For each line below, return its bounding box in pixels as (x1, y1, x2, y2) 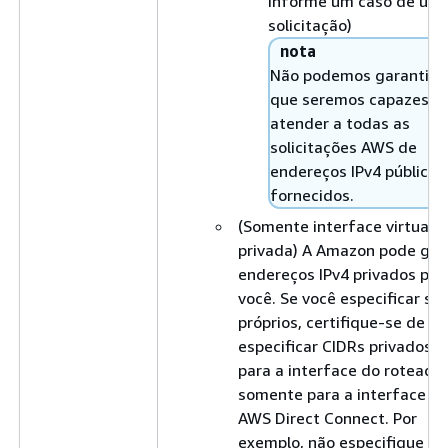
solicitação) (268, 14, 352, 35)
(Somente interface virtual (238, 215, 433, 236)
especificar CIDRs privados (238, 335, 432, 356)
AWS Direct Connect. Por (238, 407, 417, 428)
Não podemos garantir (270, 64, 435, 85)
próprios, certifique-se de (238, 311, 425, 332)
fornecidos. (270, 184, 354, 205)
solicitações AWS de (270, 136, 417, 157)
